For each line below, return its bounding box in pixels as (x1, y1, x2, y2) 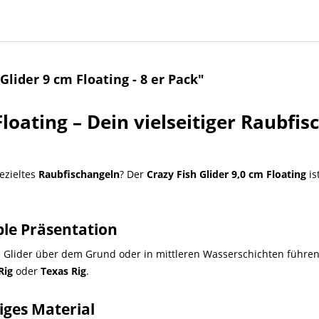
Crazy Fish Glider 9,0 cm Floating (147, 167, 306, 181)
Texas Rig (41, 264, 86, 278)
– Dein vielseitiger (68, 109, 241, 135)
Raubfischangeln (38, 167, 120, 181)
